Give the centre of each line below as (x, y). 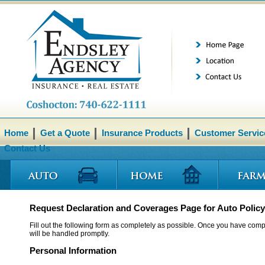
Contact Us (27, 148)
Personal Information (73, 251)
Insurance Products (142, 133)
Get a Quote (65, 133)
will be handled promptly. (70, 234)
